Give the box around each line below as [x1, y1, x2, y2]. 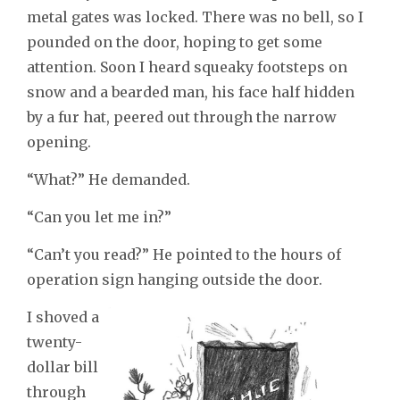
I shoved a [27, 308, 99, 327]
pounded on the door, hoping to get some [27, 33, 322, 52]
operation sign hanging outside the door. [27, 271, 322, 289]
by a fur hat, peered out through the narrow [27, 108, 337, 127]
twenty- [27, 333, 82, 352]
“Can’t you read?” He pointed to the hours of [27, 246, 341, 264]
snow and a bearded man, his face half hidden [27, 83, 354, 102]
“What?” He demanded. [27, 171, 190, 189]
